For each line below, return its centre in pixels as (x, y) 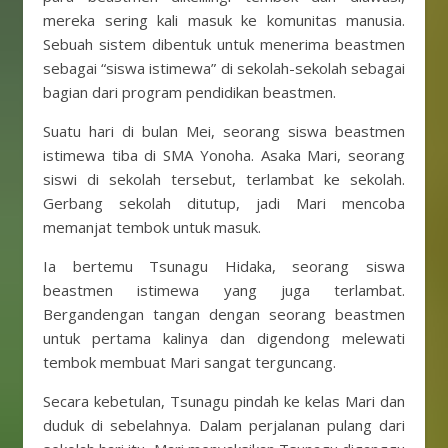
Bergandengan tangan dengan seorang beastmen (224, 314)
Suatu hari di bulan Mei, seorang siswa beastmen (224, 131)
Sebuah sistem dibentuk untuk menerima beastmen (224, 44)
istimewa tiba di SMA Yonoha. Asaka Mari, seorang (224, 155)
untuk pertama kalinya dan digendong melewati (224, 338)
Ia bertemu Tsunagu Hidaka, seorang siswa (224, 266)
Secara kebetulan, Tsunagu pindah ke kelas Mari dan (224, 401)
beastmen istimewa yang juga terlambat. (224, 290)
